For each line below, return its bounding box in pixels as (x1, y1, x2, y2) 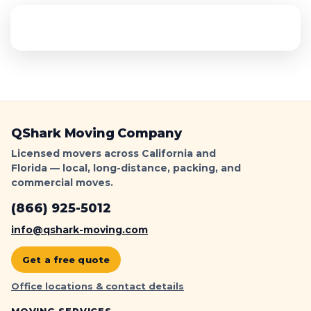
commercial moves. (11, 176, 113, 189)
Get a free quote (22, 254, 110, 265)
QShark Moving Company (11, 126, 182, 141)
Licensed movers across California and (11, 147, 216, 160)
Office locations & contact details (11, 280, 184, 292)
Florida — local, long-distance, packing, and (11, 162, 241, 174)
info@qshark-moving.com (11, 224, 148, 236)
